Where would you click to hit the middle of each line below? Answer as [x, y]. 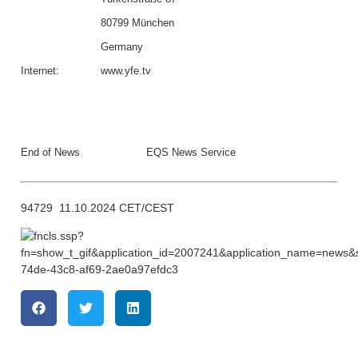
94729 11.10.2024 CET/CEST [97, 208]
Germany [122, 47]
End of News [50, 153]
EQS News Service [191, 153]
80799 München [137, 23]
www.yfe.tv [126, 71]
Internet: [40, 71]
